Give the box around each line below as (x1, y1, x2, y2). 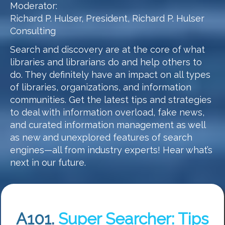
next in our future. (10, 157, 86, 168)
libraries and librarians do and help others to (10, 57, 202, 68)
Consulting (10, 25, 56, 36)
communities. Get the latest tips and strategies (10, 94, 211, 105)
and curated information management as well (10, 120, 205, 131)
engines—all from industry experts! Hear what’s (10, 145, 212, 156)
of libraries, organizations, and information (10, 82, 191, 93)
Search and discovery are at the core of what (10, 44, 205, 55)
